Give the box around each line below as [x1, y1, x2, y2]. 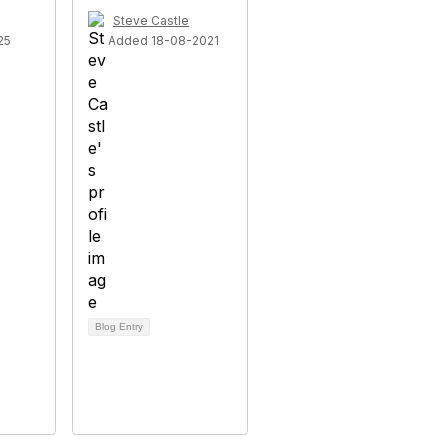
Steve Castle [113, 13, 189, 28]
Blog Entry [95, 321, 143, 332]
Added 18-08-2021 [108, 33, 219, 48]
